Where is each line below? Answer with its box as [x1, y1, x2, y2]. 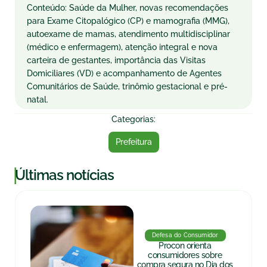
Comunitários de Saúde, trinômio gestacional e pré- [27, 82, 228, 91]
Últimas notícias [15, 166, 114, 184]
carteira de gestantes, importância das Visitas [27, 55, 206, 65]
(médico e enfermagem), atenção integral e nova [27, 42, 218, 52]
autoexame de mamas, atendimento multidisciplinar [27, 29, 230, 39]
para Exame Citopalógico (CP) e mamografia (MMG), [27, 16, 229, 26]
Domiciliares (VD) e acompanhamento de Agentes [27, 69, 222, 78]
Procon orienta [159, 241, 211, 250]
